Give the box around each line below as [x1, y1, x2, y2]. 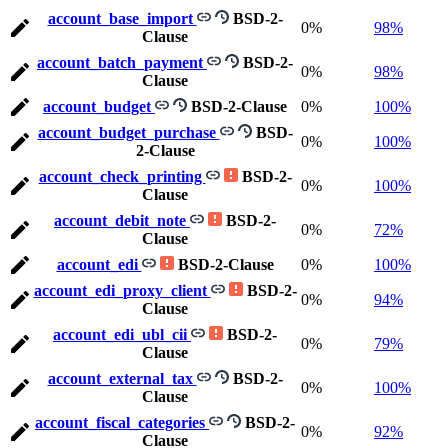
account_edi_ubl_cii [53, 326, 191, 344]
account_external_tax [47, 370, 197, 388]
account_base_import [47, 10, 197, 28]
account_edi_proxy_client [33, 282, 211, 300]
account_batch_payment [37, 54, 207, 72]
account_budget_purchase [37, 124, 220, 142]
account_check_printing [38, 168, 206, 186]
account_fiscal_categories [35, 414, 209, 432]
